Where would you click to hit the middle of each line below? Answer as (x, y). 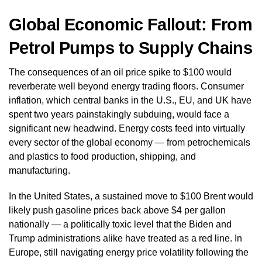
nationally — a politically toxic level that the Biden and (120, 224)
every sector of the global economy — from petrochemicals (130, 142)
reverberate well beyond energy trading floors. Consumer (126, 86)
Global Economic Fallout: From (131, 24)
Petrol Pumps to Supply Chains (131, 48)
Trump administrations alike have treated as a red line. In (125, 238)
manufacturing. (39, 170)
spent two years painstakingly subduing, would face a (119, 114)
